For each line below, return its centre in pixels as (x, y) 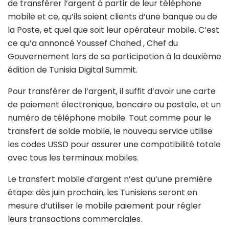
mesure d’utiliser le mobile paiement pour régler (105, 205)
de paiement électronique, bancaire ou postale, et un (114, 104)
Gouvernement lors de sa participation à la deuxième (114, 56)
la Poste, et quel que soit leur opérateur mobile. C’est (113, 30)
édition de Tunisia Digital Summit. (73, 70)
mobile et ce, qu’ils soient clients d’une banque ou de (112, 16)
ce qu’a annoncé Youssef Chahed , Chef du (93, 43)
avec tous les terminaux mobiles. (73, 157)
